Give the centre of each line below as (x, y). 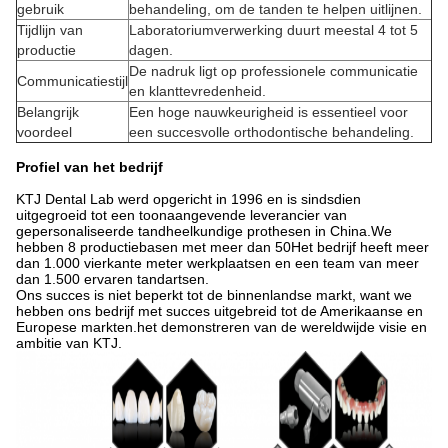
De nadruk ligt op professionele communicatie (273, 71)
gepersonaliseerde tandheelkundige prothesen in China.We (204, 231)
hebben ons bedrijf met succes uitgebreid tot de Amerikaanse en (219, 311)
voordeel (44, 132)
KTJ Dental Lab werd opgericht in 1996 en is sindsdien (188, 199)
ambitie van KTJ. (69, 343)
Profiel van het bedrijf (89, 167)
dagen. (151, 50)
